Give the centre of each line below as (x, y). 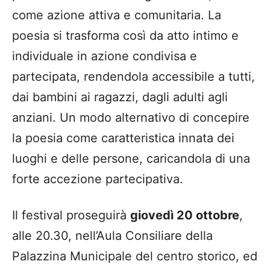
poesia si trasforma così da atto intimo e (125, 36)
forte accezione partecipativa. (98, 179)
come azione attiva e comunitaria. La (117, 15)
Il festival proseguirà (71, 215)
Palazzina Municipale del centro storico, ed (135, 256)
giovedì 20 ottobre (185, 215)
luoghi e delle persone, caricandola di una (131, 159)
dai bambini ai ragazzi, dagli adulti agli (120, 97)
